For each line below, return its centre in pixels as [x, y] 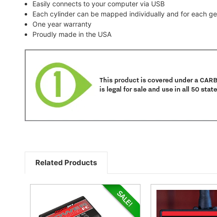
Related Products [66, 162]
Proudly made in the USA [72, 34]
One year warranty [62, 24]
